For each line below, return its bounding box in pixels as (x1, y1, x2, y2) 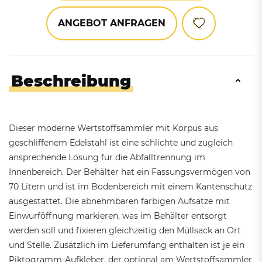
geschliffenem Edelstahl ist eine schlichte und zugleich (9, 137, 233, 148)
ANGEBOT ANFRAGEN (58, 17, 166, 29)
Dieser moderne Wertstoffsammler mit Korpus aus (9, 122, 218, 133)
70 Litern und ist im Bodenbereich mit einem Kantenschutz (9, 181, 252, 192)
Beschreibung (11, 71, 131, 91)
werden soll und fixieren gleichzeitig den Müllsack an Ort (9, 225, 241, 236)
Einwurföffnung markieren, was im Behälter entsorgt (9, 210, 227, 221)
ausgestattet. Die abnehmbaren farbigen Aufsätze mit (9, 195, 230, 206)
